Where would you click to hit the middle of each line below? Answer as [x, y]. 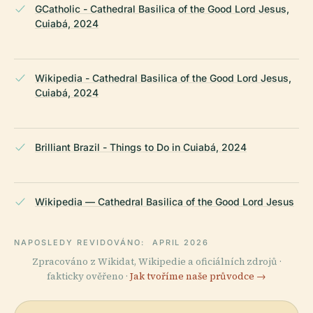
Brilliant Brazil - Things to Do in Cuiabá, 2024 [141, 147]
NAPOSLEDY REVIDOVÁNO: [81, 242]
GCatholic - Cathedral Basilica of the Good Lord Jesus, [162, 8]
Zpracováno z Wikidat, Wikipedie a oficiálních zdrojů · [156, 261]
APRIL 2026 [181, 242]
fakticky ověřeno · [88, 276]
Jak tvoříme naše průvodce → [198, 276]
